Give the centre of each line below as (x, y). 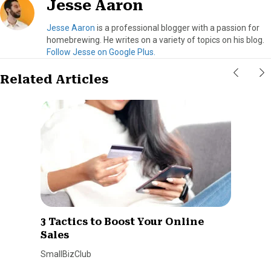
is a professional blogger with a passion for (177, 28)
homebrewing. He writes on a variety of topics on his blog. (155, 40)
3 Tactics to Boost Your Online (122, 221)
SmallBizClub (66, 254)
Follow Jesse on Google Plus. (101, 52)
